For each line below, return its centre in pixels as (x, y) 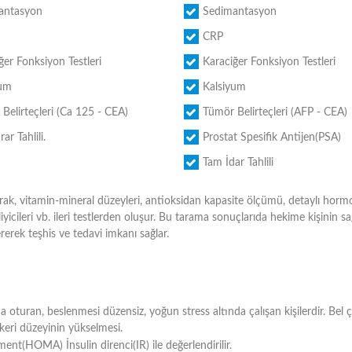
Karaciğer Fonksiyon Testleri (269, 62)
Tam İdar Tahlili (238, 163)
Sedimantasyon (239, 12)
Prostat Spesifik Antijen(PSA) (271, 137)
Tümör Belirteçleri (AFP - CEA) (275, 112)
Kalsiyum (224, 87)
